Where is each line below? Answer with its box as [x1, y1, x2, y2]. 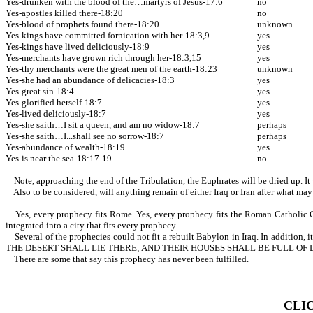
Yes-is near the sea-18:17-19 [6, 152, 112, 163]
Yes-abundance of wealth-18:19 [6, 141, 125, 152]
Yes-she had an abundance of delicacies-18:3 [6, 74, 175, 85]
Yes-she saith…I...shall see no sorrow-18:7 [6, 130, 164, 141]
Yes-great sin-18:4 [6, 85, 74, 96]
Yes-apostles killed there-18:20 [6, 7, 123, 18]
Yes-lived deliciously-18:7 [6, 108, 106, 119]
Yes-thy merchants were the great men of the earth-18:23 [6, 63, 217, 74]
